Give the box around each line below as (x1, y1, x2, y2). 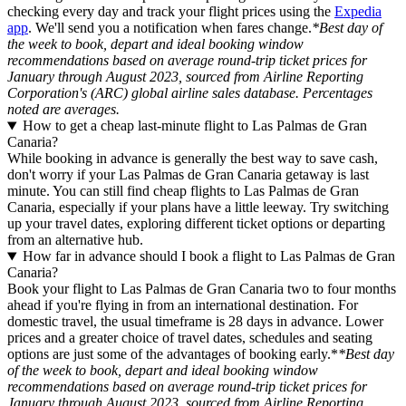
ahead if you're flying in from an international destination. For (7, 297, 358, 314)
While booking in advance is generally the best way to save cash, (7, 150, 378, 167)
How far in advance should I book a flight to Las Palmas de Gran (22, 248, 395, 265)
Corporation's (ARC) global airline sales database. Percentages (7, 85, 372, 101)
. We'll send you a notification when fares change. (28, 20, 312, 36)
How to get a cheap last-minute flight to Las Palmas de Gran (22, 118, 367, 134)
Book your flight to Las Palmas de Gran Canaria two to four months (7, 281, 396, 297)
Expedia (334, 4, 382, 20)
